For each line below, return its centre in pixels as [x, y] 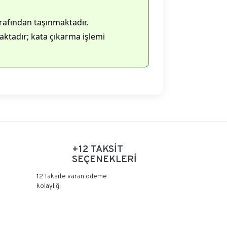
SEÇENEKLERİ [104, 160]
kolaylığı [48, 186]
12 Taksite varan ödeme [71, 177]
